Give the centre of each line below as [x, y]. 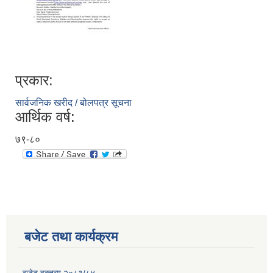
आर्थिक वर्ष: [45, 117]
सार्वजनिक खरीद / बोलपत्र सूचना [73, 103]
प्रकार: [34, 80]
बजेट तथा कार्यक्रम [71, 237]
